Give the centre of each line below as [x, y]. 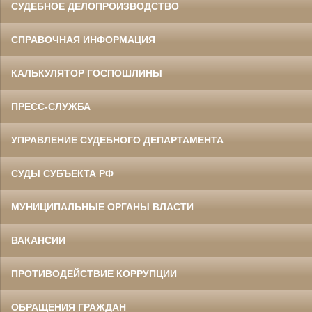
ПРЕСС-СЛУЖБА [51, 106]
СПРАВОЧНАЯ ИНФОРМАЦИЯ [83, 39]
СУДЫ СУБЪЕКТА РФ [62, 173]
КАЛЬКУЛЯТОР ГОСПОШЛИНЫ [87, 73]
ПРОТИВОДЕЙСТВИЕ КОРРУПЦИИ [94, 273]
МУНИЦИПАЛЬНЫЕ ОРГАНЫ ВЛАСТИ [102, 206]
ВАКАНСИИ [38, 240]
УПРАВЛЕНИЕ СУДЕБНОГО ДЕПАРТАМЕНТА [117, 140]
